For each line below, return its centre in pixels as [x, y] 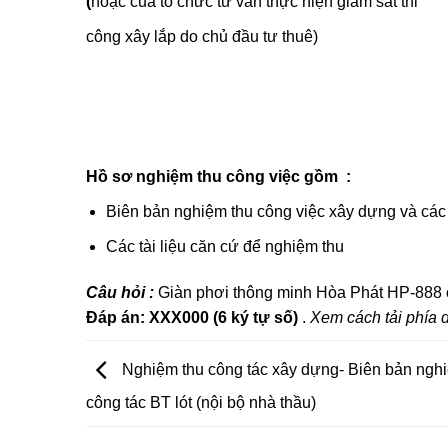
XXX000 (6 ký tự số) [223, 317]
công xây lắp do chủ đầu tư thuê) [201, 37]
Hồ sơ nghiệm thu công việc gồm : [218, 177]
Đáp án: [115, 317]
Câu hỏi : [121, 292]
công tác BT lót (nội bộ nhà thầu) [200, 402]
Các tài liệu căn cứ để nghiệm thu [225, 246]
